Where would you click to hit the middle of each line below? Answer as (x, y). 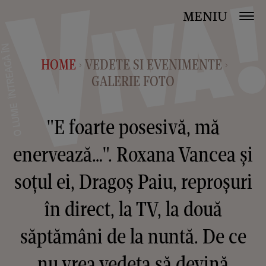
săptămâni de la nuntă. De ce (133, 236)
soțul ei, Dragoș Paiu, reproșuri (133, 181)
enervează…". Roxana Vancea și (133, 154)
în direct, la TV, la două (133, 209)
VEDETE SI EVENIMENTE (153, 64)
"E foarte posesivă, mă (133, 127)
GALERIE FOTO (133, 81)
